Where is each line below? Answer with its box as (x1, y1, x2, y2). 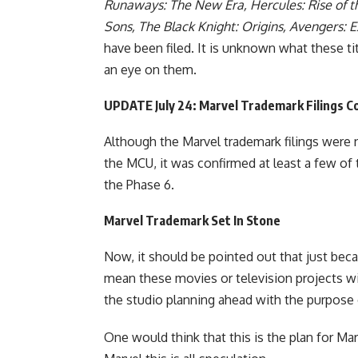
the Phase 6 (104, 176, 171, 193)
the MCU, (104, 154, 160, 171)
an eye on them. (104, 61, 197, 78)
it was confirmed (160, 154, 256, 171)
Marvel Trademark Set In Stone (104, 212, 280, 229)
